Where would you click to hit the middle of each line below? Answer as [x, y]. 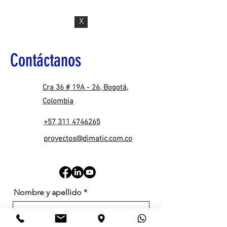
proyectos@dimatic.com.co [88, 139]
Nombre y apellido [48, 192]
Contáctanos [46, 60]
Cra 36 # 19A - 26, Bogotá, [85, 88]
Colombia [58, 101]
